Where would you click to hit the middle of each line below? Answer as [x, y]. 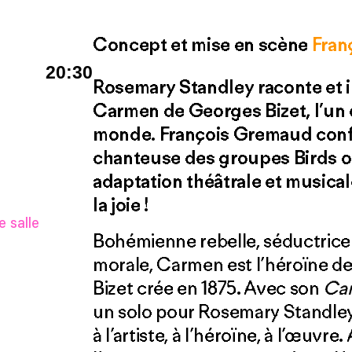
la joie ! [121, 204]
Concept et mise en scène [202, 44]
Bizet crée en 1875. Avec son [208, 288]
